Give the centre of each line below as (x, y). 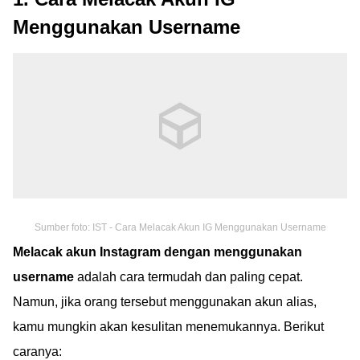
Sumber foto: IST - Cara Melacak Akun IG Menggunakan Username (180, 227)
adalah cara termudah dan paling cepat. (188, 276)
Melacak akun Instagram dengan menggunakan (157, 252)
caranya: (37, 351)
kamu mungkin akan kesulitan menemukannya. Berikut (168, 326)
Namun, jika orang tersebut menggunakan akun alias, (165, 301)
